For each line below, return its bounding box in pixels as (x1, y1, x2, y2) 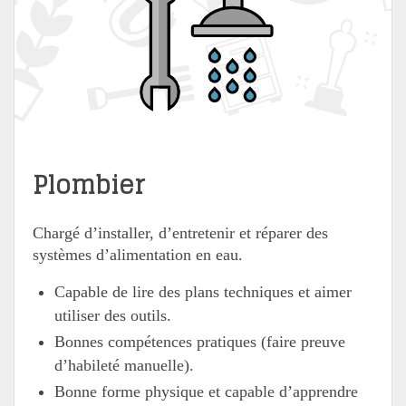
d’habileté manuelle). (54, 356, 194, 375)
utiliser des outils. (54, 306, 171, 324)
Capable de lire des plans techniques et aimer (54, 283, 352, 301)
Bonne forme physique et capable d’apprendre (54, 382, 358, 401)
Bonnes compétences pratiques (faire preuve (54, 333, 345, 352)
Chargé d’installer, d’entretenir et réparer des (33, 224, 328, 242)
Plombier (33, 163, 145, 207)
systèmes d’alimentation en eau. (33, 246, 243, 264)
